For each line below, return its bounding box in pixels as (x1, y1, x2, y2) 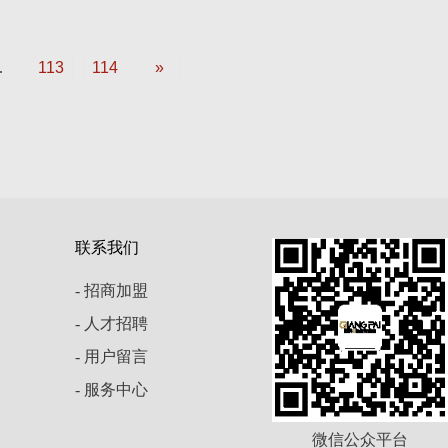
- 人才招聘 (74, 314, 148, 332)
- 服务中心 (74, 380, 148, 398)
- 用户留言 (74, 347, 148, 365)
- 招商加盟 (74, 281, 148, 299)
